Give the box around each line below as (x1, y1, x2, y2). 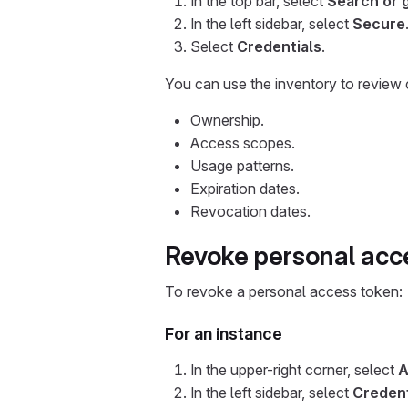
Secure (352, 15, 405, 33)
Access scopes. (190, 134, 295, 152)
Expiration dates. (190, 179, 300, 198)
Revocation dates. (190, 202, 311, 220)
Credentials (237, 37, 321, 56)
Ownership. (190, 111, 264, 129)
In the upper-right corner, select (190, 361, 398, 379)
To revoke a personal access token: (165, 282, 403, 301)
